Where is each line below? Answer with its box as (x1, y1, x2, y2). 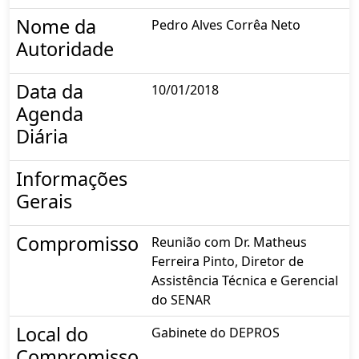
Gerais (16, 188, 72, 214)
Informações (16, 165, 127, 192)
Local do (16, 321, 88, 347)
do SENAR (151, 290, 211, 309)
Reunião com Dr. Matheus (151, 232, 307, 251)
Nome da (16, 13, 96, 39)
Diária (16, 123, 68, 149)
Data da (16, 78, 83, 104)
